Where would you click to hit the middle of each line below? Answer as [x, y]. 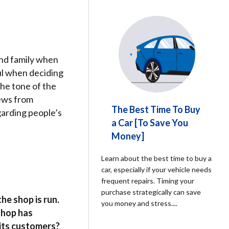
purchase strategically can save [151, 192]
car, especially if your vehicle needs [157, 169]
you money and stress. [137, 203]
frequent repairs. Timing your [148, 181]
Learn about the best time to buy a [157, 158]
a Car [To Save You [150, 123]
